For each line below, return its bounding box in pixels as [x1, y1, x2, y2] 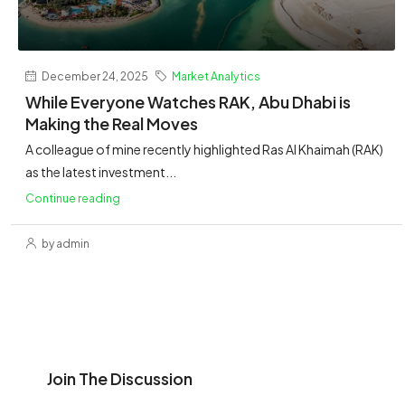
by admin [40, 237, 89, 251]
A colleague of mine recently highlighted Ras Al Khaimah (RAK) [25, 141, 383, 158]
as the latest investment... [25, 164, 176, 181]
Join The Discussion [47, 368, 193, 390]
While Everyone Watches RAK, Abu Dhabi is [25, 91, 351, 113]
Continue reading [25, 191, 120, 206]
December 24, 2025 [40, 69, 148, 84]
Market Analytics [172, 69, 260, 84]
